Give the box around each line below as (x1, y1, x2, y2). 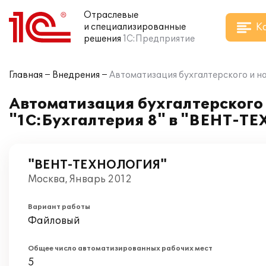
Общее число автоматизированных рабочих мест (28, 245, 213, 252)
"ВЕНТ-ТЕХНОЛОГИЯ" (28, 158, 167, 172)
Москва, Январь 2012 (28, 173, 132, 185)
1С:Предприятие (123, 34, 195, 44)
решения (84, 34, 121, 44)
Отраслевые (84, 10, 138, 20)
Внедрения (52, 70, 100, 80)
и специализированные (84, 22, 186, 32)
